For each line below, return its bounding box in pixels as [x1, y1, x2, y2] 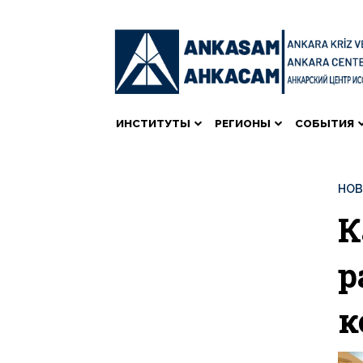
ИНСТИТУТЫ [116, 116, 190, 130]
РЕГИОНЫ [215, 116, 271, 130]
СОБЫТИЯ [295, 116, 354, 130]
